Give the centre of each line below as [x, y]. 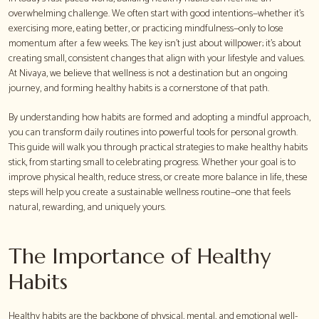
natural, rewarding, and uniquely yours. [87, 207]
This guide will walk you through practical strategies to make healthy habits [158, 147]
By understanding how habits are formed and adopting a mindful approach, [159, 117]
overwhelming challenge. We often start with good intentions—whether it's [156, 14]
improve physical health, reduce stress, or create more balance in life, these [158, 177]
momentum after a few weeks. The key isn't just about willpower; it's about [155, 43]
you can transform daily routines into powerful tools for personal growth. [153, 132]
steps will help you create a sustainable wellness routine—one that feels [150, 192]
